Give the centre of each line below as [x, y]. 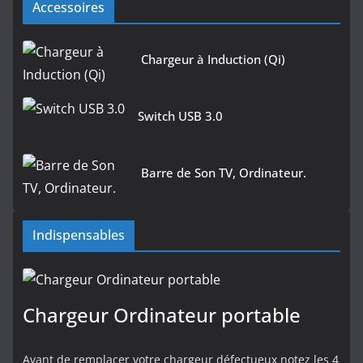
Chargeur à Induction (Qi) [213, 60]
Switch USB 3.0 [180, 116]
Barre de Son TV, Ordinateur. [224, 173]
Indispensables [79, 235]
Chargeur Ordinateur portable [162, 315]
